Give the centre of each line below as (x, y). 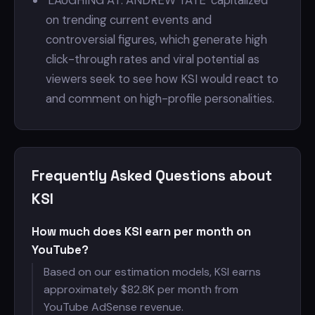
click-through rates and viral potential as (153, 59)
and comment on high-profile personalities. (160, 98)
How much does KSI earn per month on (141, 231)
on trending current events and (129, 20)
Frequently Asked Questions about (152, 176)
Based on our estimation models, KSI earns (152, 272)
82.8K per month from (183, 289)
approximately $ (85, 289)
